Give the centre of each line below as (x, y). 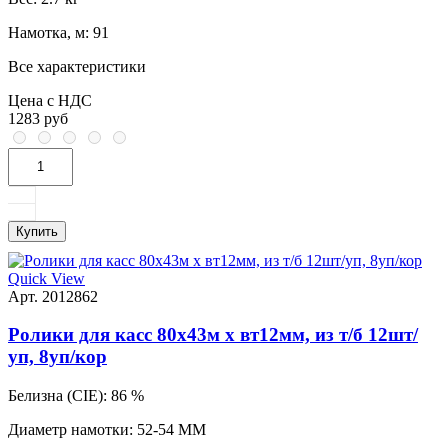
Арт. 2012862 (53, 296)
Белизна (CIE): (57, 396)
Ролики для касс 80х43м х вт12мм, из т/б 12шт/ (213, 335)
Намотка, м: (48, 32)
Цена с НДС (50, 100)
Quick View (46, 278)
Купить (37, 231)
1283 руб (38, 118)
